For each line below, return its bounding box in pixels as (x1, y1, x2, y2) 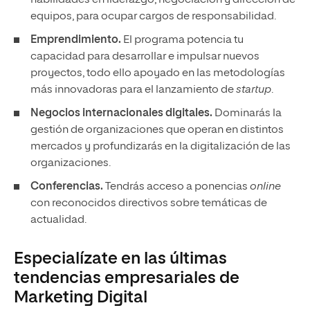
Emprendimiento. (30, 34, 121, 46)
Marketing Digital (14, 289, 147, 306)
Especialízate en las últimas (14, 250, 227, 267)
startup (234, 84, 271, 95)
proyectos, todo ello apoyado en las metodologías (30, 67, 285, 79)
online (250, 181, 281, 192)
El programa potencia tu (121, 34, 244, 46)
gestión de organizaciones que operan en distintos (30, 124, 284, 136)
